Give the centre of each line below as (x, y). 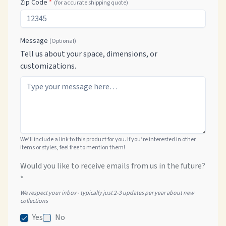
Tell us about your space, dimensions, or (89, 54)
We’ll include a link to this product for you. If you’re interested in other (108, 139)
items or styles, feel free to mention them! (73, 148)
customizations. (48, 66)
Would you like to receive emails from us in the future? (113, 166)
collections (34, 201)
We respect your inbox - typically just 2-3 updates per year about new (107, 193)
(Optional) (63, 41)
